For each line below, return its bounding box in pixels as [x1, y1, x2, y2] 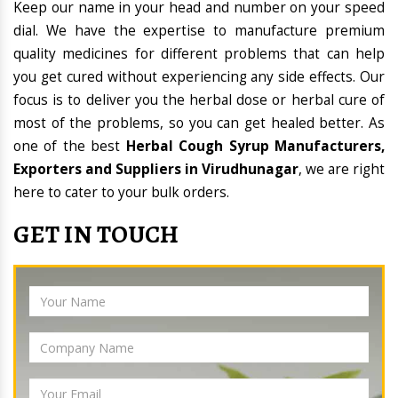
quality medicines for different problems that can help [13, 44, 385, 64]
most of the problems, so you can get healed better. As [13, 114, 385, 133]
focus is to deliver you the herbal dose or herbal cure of [13, 91, 385, 110]
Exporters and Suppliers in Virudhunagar [13, 160, 298, 179]
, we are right [298, 160, 385, 179]
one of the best [13, 137, 126, 156]
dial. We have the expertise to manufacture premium [13, 21, 385, 41]
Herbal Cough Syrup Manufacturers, [125, 137, 386, 156]
